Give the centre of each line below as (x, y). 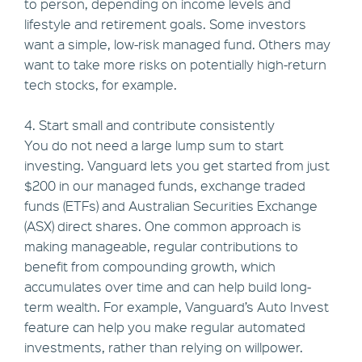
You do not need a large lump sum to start (154, 145)
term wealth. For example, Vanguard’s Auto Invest (177, 307)
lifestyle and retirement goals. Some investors (165, 24)
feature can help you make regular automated (165, 327)
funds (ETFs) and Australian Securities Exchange (171, 206)
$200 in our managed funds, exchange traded (165, 186)
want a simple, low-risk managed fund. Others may (177, 44)
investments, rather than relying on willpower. (164, 347)
